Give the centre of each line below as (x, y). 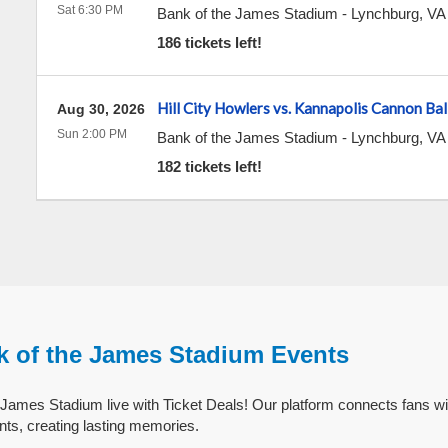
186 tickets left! (209, 42)
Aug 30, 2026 (100, 109)
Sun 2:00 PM (91, 134)
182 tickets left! (209, 166)
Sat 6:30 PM (89, 10)
